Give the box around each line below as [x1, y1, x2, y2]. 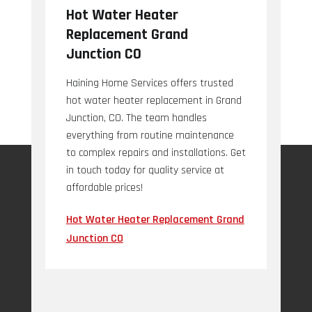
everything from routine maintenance [65, 128, 234, 143]
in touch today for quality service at [65, 163, 224, 178]
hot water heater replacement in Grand [65, 93, 242, 108]
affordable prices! [65, 180, 143, 195]
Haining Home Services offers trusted [65, 76, 233, 91]
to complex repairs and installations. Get [65, 146, 246, 160]
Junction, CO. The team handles [65, 111, 207, 125]
